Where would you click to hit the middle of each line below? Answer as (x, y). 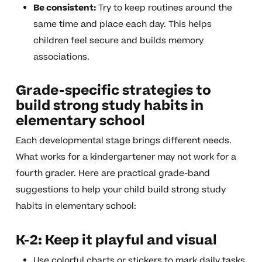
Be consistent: (64, 8)
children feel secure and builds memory (118, 41)
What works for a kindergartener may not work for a (126, 157)
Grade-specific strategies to (113, 91)
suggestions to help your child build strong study (120, 190)
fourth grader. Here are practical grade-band (113, 174)
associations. (61, 57)
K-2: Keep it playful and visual (116, 241)
